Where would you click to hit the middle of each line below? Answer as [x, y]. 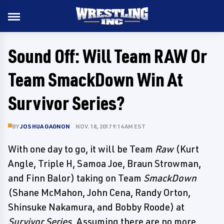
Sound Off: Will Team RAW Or [107, 56]
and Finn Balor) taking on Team [76, 178]
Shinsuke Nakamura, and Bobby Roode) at [96, 207]
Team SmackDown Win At [95, 79]
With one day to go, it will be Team [81, 149]
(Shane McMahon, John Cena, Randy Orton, [99, 192]
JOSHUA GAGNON [45, 126]
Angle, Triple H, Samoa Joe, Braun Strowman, [104, 163]
